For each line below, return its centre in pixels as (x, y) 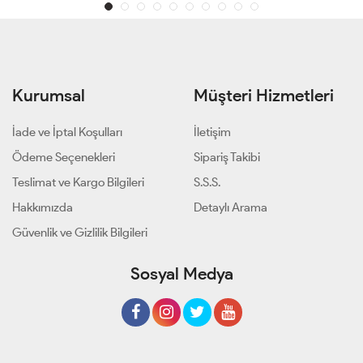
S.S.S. (207, 182)
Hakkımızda (43, 207)
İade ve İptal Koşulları (67, 132)
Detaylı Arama (231, 207)
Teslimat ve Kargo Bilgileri (78, 182)
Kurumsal (49, 95)
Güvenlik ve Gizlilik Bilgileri (80, 232)
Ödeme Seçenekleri (64, 157)
